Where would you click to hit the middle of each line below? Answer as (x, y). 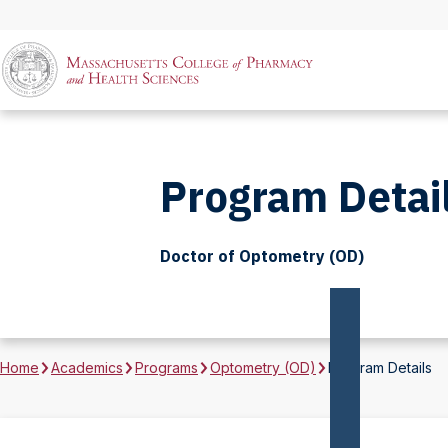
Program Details (380, 367)
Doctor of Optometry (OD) (262, 256)
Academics (87, 367)
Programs (166, 367)
